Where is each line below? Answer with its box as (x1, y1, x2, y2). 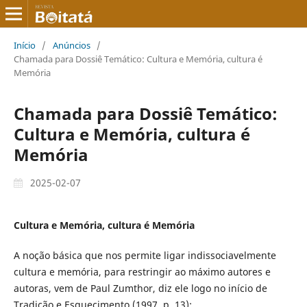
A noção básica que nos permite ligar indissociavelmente (13, 248, 276, 262)
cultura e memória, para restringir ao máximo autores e (13, 265, 271, 278)
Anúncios (52, 38, 90, 51)
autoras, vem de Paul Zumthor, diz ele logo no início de (13, 281, 267, 295)
